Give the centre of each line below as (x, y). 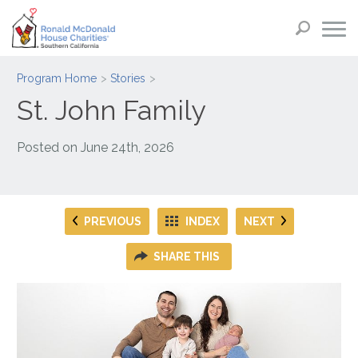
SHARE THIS (187, 256)
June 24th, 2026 (128, 147)
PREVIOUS (112, 221)
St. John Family (111, 110)
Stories (128, 78)
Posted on (49, 147)
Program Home (57, 78)
